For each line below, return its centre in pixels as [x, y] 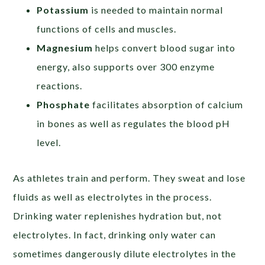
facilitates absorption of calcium [168, 105]
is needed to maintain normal [157, 10]
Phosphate [65, 105]
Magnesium [66, 48]
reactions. [60, 86]
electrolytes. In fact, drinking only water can [115, 235]
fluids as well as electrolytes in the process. [113, 197]
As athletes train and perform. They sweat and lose [130, 178]
